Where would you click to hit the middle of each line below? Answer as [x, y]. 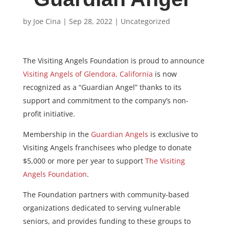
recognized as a [51, 87]
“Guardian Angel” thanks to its [130, 87]
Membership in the [57, 134]
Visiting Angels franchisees [70, 147]
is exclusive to [173, 134]
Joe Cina [47, 21]
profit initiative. [49, 113]
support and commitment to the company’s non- [106, 100]
